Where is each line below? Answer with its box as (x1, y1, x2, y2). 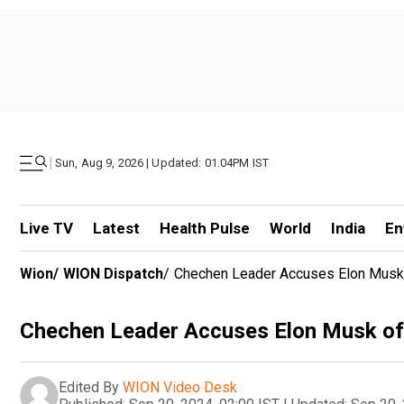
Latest (92, 219, 140, 237)
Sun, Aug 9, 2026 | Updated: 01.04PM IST (55, 156, 270, 170)
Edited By (59, 378, 119, 396)
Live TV (20, 219, 73, 237)
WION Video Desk (123, 378, 237, 396)
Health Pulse (159, 219, 250, 237)
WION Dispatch (63, 265, 163, 282)
